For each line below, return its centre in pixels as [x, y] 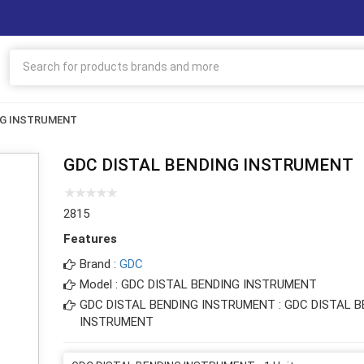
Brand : [99, 264]
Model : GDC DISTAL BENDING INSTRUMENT [198, 284]
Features [90, 238]
